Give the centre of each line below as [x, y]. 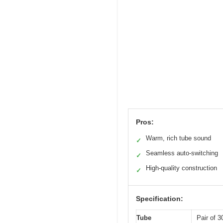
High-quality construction [181, 168]
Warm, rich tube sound [178, 138]
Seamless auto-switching [182, 153]
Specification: [160, 198]
